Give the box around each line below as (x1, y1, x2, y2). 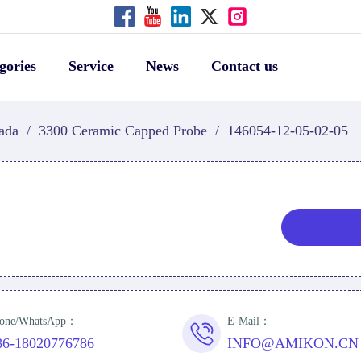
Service (68, 58, 114, 74)
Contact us (210, 58, 278, 74)
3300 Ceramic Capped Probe (39, 122, 207, 139)
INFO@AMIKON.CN (227, 335, 359, 352)
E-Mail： (227, 315, 272, 328)
